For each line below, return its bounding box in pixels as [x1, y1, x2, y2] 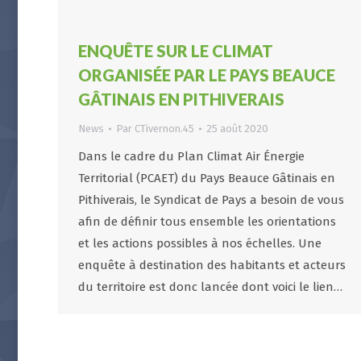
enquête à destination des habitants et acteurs [78, 258, 346, 272]
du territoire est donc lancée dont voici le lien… [78, 280, 342, 294]
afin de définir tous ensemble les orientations [78, 214, 336, 229]
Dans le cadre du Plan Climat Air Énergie [78, 149, 305, 164]
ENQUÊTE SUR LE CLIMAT [78, 41, 273, 60]
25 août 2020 [206, 122, 268, 135]
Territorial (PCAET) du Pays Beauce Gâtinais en [78, 171, 335, 185]
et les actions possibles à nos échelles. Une [78, 236, 322, 251]
